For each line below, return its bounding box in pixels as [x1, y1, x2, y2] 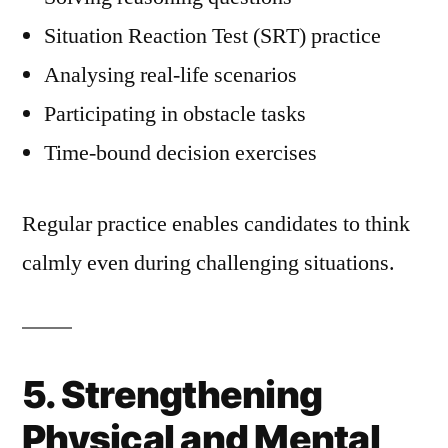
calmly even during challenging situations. [22, 249, 395, 277]
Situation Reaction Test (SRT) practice [44, 22, 381, 50]
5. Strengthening [22, 372, 323, 417]
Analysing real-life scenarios [44, 61, 297, 89]
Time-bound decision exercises [44, 139, 317, 167]
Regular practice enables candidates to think [22, 210, 410, 238]
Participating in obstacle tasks [44, 100, 306, 128]
